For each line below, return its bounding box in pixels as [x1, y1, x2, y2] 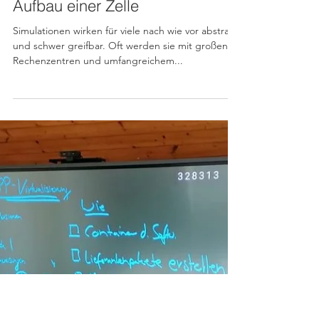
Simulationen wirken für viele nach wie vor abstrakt [13, 53, 238, 66]
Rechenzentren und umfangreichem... [13, 83, 183, 95]
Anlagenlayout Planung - [13, 3, 182, 23]
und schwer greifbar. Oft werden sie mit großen [13, 68, 228, 80]
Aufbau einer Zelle [13, 24, 139, 44]
